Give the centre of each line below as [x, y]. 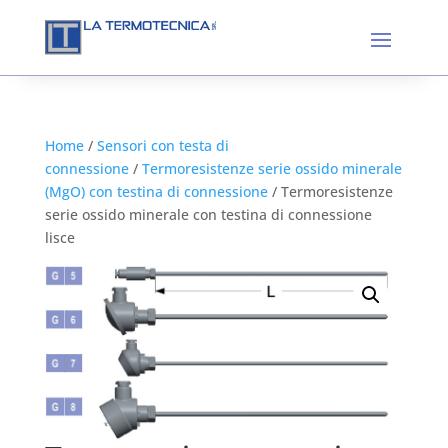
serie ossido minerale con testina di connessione [208, 214]
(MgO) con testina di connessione [156, 191]
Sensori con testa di [162, 145]
